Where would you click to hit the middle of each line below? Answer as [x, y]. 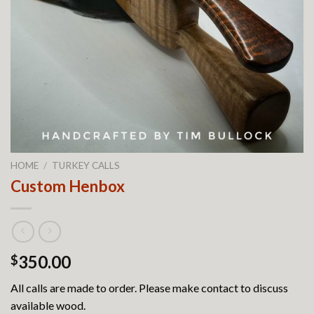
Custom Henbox [68, 186]
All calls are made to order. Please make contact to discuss [149, 288]
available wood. [48, 306]
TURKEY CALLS [86, 165]
